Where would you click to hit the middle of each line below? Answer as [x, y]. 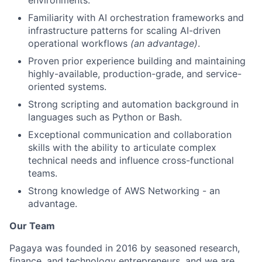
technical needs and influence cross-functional [131, 160]
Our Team [32, 225]
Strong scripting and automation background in [133, 104]
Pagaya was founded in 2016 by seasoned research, [125, 248]
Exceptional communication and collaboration [130, 134]
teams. [43, 173]
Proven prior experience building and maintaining [137, 61]
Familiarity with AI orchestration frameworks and [136, 17]
